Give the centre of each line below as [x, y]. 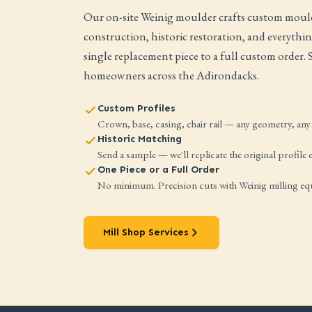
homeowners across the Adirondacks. [171, 75]
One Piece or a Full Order [158, 170]
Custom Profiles [136, 108]
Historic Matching [140, 139]
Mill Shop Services [146, 232]
